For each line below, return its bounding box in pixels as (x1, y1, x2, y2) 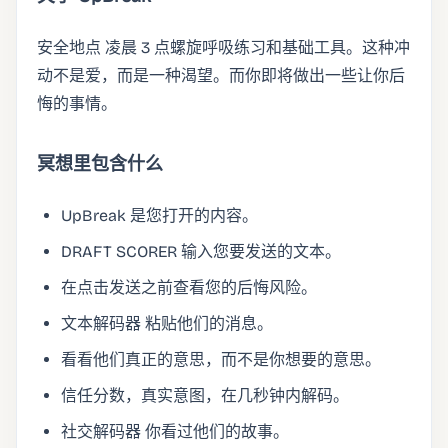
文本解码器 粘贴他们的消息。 (61, 314, 273, 333)
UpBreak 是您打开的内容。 (61, 206, 258, 225)
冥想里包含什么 (37, 153, 163, 175)
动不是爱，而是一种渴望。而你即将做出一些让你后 (37, 66, 405, 85)
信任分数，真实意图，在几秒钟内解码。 (61, 386, 349, 405)
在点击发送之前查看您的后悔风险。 (61, 278, 317, 297)
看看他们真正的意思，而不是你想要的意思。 (61, 350, 381, 369)
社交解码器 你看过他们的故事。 (61, 422, 289, 441)
